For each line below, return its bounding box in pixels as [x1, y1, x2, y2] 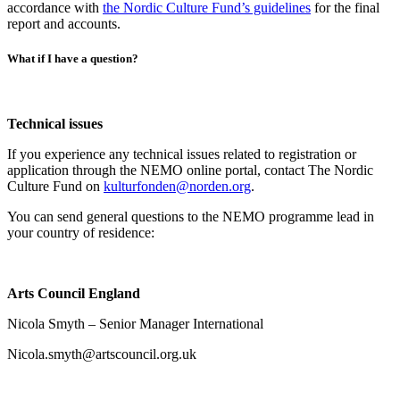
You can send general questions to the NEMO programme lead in [7, 209, 374, 225]
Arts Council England [7, 286, 140, 302]
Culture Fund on [7, 179, 104, 195]
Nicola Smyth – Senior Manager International [7, 316, 263, 332]
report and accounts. [7, 16, 121, 32]
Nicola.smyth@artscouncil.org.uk [7, 346, 196, 362]
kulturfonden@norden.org [104, 179, 251, 195]
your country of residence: [7, 225, 154, 241]
